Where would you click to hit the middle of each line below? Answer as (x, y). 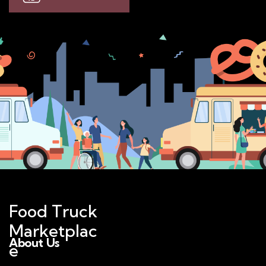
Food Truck (53, 211)
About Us (34, 243)
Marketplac (53, 230)
